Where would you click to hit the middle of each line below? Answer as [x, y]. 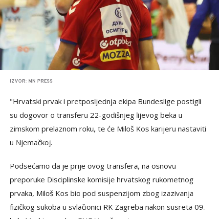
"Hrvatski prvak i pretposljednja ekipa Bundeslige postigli [106, 101]
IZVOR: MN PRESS [31, 81]
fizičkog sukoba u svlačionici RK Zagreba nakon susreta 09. [107, 207]
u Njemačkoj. [31, 142]
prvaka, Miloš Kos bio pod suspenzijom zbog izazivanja [102, 193]
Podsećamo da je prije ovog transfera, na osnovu [93, 165]
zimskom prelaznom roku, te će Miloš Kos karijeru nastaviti [108, 128]
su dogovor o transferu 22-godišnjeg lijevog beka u [96, 115]
